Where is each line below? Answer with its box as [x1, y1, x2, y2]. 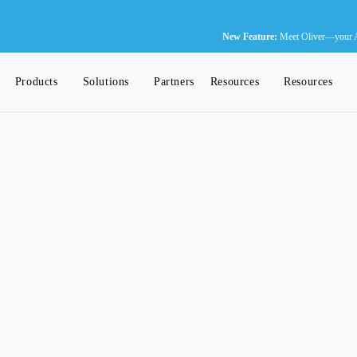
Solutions [82, 76, 130, 88]
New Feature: [222, 31, 277, 42]
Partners [154, 76, 194, 88]
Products [14, 76, 58, 88]
